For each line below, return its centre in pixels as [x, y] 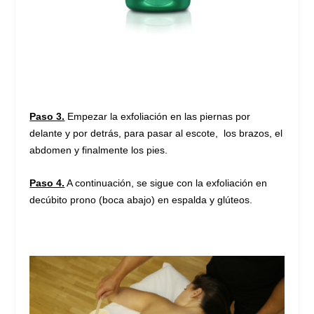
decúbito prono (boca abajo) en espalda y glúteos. [141, 199]
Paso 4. [47, 183]
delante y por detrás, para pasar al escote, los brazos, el [156, 134]
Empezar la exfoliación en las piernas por [158, 117]
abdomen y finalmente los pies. [99, 150]
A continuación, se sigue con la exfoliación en [166, 183]
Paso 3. [47, 117]
